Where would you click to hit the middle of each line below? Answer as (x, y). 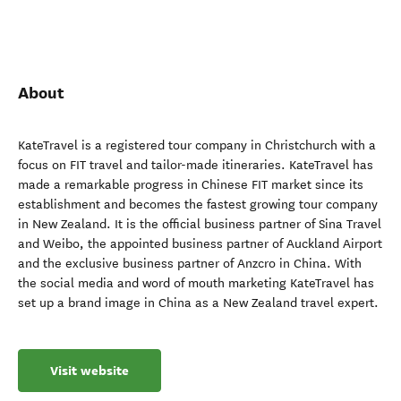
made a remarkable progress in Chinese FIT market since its (191, 185)
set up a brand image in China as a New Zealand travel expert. (198, 303)
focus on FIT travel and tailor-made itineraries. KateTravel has (196, 165)
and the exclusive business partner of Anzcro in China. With (190, 264)
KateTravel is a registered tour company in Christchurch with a (197, 145)
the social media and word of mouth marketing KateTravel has (196, 283)
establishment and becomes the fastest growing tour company (198, 205)
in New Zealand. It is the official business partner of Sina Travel (200, 224)
